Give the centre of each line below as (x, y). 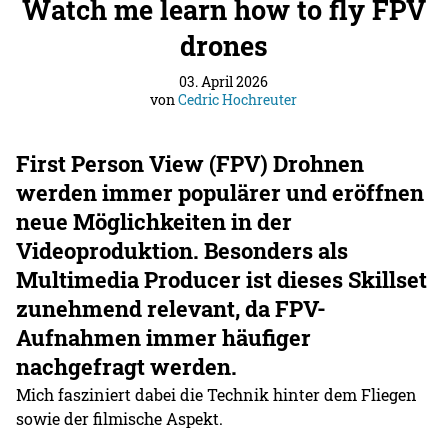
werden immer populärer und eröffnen (220, 192)
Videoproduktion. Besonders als (182, 250)
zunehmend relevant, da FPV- (171, 308)
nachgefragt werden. (127, 366)
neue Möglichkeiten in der (154, 221)
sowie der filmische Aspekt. (120, 418)
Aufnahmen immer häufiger (164, 337)
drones (223, 44)
